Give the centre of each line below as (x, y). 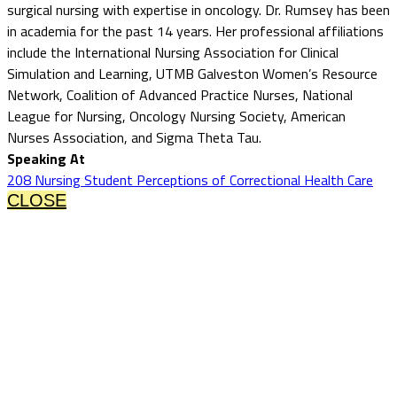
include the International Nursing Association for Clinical (173, 52)
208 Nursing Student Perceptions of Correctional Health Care (190, 179)
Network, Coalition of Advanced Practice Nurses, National (180, 94)
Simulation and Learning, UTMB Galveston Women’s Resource (192, 73)
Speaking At (46, 158)
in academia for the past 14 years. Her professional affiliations (195, 31)
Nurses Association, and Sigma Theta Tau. (134, 137)
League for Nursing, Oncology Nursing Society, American (176, 116)
